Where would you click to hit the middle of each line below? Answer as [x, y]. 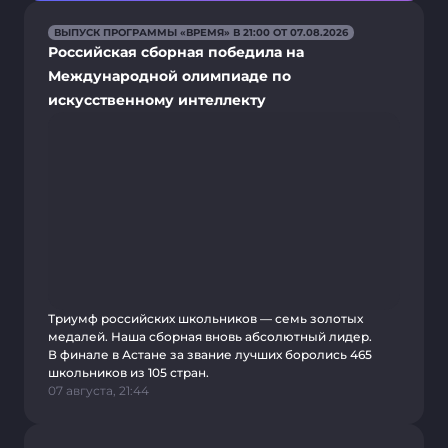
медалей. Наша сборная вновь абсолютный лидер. [210, 336]
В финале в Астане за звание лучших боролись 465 [210, 354]
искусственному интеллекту [157, 100]
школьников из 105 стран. [128, 372]
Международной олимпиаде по [169, 76]
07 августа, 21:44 [98, 390]
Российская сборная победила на [176, 52]
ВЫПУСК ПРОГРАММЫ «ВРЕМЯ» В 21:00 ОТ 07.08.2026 [201, 32]
